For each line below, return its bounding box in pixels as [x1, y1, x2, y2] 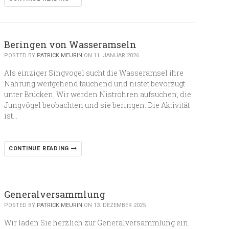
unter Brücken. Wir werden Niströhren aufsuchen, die [4, 89, 191, 99]
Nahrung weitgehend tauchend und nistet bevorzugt [4, 79, 185, 88]
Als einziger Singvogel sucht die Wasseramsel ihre [4, 68, 184, 78]
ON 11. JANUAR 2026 [82, 52, 139, 59]
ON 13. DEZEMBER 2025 [82, 202, 146, 209]
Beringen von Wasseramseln [4, 38, 136, 51]
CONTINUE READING [8, 145, 71, 152]
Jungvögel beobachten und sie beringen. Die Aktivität [4, 100, 190, 110]
